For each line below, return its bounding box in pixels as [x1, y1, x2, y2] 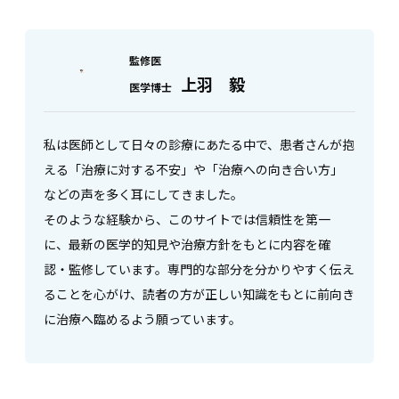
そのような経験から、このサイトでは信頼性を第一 [44, 209, 331, 228]
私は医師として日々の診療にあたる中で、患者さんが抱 [44, 134, 355, 153]
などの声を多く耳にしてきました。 [44, 184, 244, 203]
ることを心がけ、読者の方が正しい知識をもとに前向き [44, 284, 355, 303]
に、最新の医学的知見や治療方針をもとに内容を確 [44, 234, 331, 253]
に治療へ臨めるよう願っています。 [44, 309, 242, 328]
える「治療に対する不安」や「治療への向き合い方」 [44, 159, 344, 178]
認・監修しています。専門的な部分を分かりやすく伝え [44, 259, 355, 278]
